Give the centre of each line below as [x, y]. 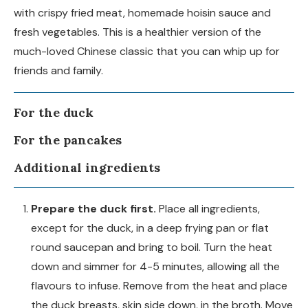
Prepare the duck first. [95, 208]
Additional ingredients [87, 167]
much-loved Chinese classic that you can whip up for [147, 51]
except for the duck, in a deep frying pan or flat [150, 228]
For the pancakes [68, 140]
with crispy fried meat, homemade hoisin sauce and [142, 12]
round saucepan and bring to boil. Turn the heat [152, 247]
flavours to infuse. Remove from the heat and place [159, 285]
